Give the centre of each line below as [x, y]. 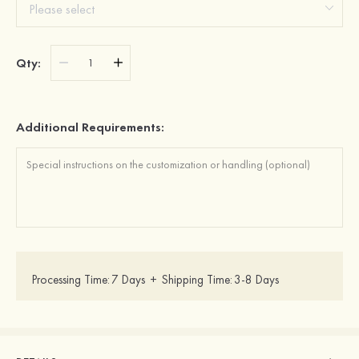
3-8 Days [256, 280]
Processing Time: [71, 280]
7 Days [128, 280]
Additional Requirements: [90, 127]
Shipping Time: [197, 280]
